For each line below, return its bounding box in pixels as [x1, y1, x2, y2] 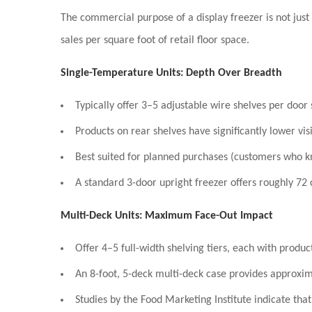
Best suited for [75, 152, 143, 163]
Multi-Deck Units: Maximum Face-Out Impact [61, 210, 273, 221]
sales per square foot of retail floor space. [61, 35, 249, 46]
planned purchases [143, 152, 228, 163]
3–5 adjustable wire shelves [141, 100, 266, 111]
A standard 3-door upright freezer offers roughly [75, 178, 296, 189]
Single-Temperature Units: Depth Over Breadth [61, 68, 282, 79]
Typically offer [75, 100, 141, 111]
